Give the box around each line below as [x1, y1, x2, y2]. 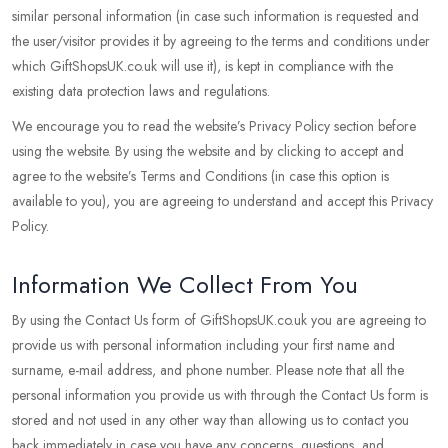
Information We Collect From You [12, 267, 358, 302]
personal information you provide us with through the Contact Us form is [12, 385, 428, 405]
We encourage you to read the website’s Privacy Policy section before [12, 116, 416, 136]
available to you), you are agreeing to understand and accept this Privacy [12, 191, 433, 211]
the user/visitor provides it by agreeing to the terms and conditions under [12, 31, 430, 51]
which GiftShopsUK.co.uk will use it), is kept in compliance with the [12, 56, 393, 76]
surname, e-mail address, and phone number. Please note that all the [12, 360, 404, 380]
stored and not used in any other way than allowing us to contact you [12, 410, 409, 430]
